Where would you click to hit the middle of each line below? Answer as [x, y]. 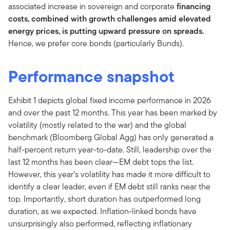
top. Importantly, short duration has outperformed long [104, 199]
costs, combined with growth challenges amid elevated [110, 18]
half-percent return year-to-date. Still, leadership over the [110, 149]
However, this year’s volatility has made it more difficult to [109, 174]
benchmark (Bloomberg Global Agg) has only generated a [111, 137]
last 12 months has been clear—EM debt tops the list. [101, 162]
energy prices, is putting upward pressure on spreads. [106, 31]
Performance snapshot [91, 76]
